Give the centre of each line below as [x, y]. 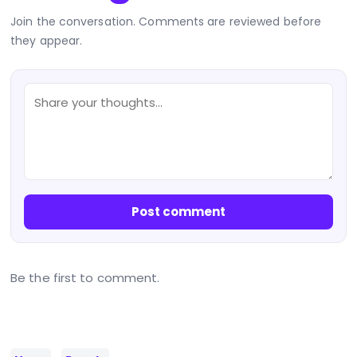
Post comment [178, 211]
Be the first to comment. [85, 277]
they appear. [47, 40]
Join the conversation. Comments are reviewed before [166, 21]
